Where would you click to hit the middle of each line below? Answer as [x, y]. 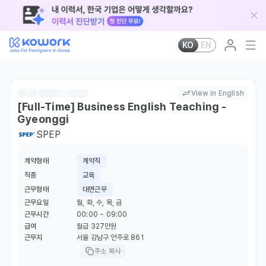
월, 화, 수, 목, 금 [99, 202]
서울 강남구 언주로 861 [110, 237]
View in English [218, 93]
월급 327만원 [97, 226]
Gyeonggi [43, 119]
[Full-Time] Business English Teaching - [122, 107]
